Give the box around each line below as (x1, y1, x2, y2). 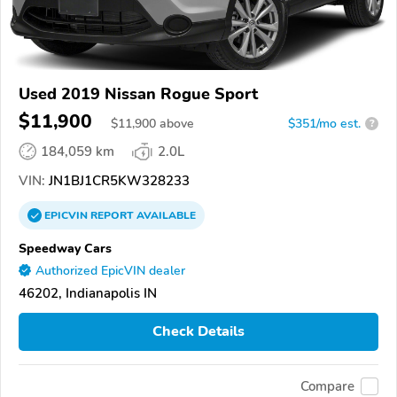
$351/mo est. (288, 114, 361, 132)
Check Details (152, 322, 245, 342)
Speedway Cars (19, 238, 112, 257)
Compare (300, 377, 354, 395)
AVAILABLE (134, 207, 196, 222)
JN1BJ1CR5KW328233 (45, 171, 190, 190)
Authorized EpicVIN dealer (35, 261, 185, 279)
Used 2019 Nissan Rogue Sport (19, 82, 258, 105)
